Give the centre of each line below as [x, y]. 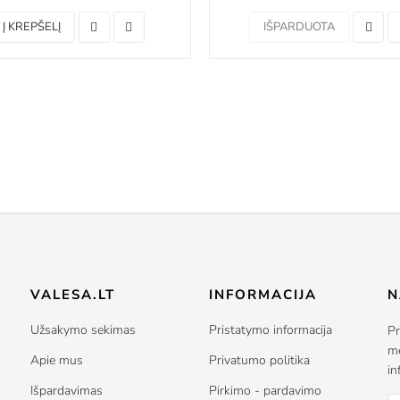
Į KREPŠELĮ [31, 27]
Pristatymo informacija [271, 329]
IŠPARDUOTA [299, 27]
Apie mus [57, 360]
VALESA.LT [73, 294]
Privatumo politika [259, 360]
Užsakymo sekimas [83, 329]
